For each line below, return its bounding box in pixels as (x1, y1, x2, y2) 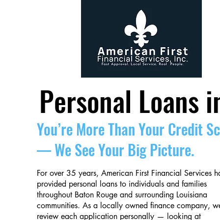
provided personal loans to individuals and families (36, 179, 207, 189)
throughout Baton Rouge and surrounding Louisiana (36, 190, 207, 200)
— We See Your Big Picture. (36, 138, 194, 161)
